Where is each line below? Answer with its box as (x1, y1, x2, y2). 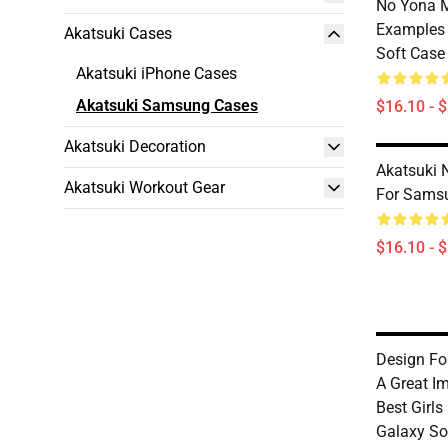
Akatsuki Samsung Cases (76, 96, 258, 115)
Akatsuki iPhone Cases (76, 64, 237, 83)
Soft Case (376, 44, 445, 63)
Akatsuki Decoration (64, 137, 206, 156)
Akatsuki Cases (64, 24, 172, 43)
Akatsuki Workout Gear (64, 178, 225, 197)
